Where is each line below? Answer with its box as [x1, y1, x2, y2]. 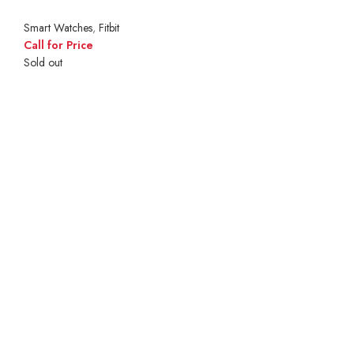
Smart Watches [24, 19, 92, 36]
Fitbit [99, 19, 119, 36]
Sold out [24, 54, 62, 70]
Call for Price [24, 36, 93, 53]
